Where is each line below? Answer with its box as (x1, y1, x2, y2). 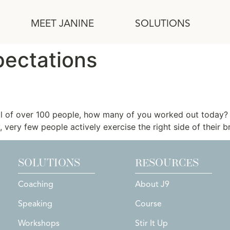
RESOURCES (135, 154, 199, 172)
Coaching (17, 179, 53, 190)
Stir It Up (135, 218, 168, 229)
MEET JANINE (30, 17, 94, 30)
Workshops (17, 218, 60, 229)
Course (135, 199, 162, 209)
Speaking (17, 199, 52, 209)
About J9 (135, 179, 169, 190)
